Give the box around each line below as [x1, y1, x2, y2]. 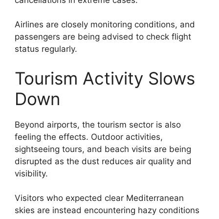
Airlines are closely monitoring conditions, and [15, 20, 195, 30]
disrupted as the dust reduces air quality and [15, 156, 192, 166]
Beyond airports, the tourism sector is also [15, 119, 181, 130]
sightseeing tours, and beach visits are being [15, 144, 191, 154]
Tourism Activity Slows [15, 67, 195, 88]
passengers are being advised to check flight [15, 32, 191, 42]
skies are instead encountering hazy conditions [15, 205, 199, 216]
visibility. [15, 168, 48, 178]
